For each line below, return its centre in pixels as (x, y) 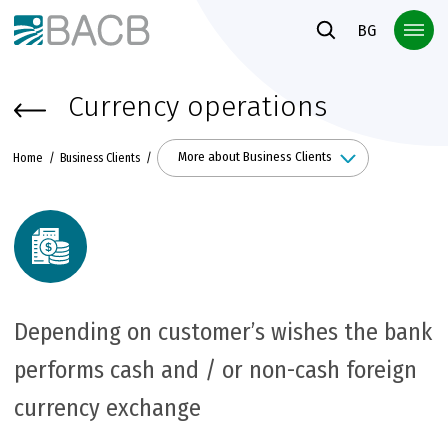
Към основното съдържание (107, 18)
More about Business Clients (254, 157)
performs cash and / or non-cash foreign (215, 369)
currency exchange (107, 407)
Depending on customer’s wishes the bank (223, 331)
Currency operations (197, 106)
